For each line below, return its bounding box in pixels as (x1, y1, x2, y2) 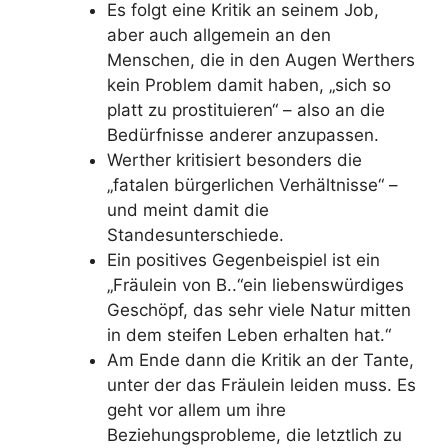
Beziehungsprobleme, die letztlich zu (106, 424, 402, 445)
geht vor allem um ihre (106, 399, 286, 420)
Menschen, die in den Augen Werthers (106, 49, 415, 70)
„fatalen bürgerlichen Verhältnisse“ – (106, 174, 398, 195)
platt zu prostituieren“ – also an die (106, 99, 385, 120)
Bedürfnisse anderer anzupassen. (106, 124, 379, 145)
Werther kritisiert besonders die (106, 149, 362, 170)
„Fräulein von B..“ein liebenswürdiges (106, 274, 404, 295)
